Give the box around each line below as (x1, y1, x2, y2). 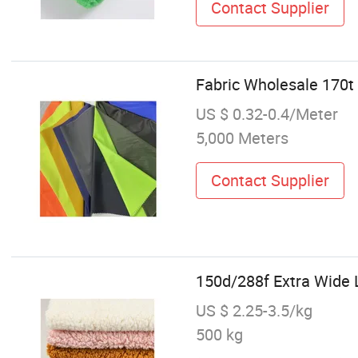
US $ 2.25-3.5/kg (195, 299, 312, 321)
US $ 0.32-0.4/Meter (195, 103, 338, 125)
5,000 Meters (195, 127, 288, 149)
